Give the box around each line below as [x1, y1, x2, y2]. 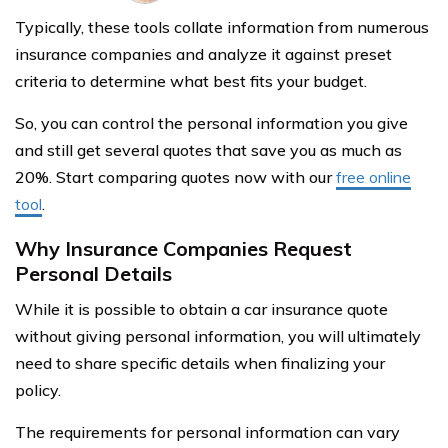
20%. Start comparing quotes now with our [15, 166, 336, 187]
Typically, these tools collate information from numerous [15, 16, 429, 37]
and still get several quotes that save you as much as [15, 139, 402, 160]
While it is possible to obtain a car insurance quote [15, 298, 388, 319]
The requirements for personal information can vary [15, 421, 400, 442]
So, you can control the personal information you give [15, 112, 408, 133]
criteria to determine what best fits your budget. [15, 70, 367, 91]
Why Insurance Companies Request [15, 235, 352, 261]
